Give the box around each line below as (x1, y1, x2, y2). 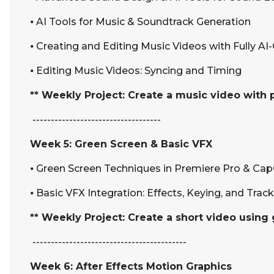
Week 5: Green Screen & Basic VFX (30, 138, 212, 150)
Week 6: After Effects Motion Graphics (30, 261, 232, 272)
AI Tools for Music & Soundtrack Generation (36, 16, 251, 28)
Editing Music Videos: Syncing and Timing (36, 65, 242, 76)
